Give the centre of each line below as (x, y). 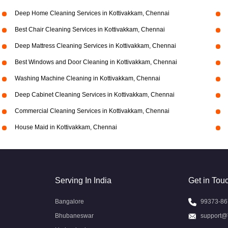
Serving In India (83, 180)
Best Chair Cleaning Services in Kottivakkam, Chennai (90, 30)
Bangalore (69, 202)
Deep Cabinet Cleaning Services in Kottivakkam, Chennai (94, 95)
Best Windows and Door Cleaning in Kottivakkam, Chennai (96, 62)
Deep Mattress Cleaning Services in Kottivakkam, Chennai (95, 46)
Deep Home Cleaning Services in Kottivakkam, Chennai (92, 13)
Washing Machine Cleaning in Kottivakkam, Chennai (87, 78)
